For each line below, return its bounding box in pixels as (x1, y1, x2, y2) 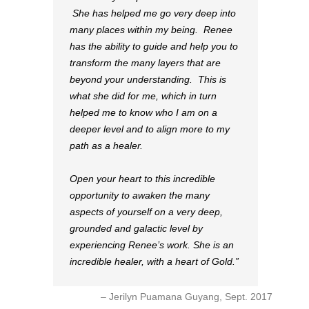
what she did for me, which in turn (70, 90, 217, 102)
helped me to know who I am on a (70, 107, 217, 119)
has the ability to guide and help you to (70, 41, 238, 52)
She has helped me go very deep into (70, 8, 236, 19)
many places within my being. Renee (70, 24, 232, 36)
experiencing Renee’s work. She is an (70, 239, 234, 251)
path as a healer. (70, 140, 143, 152)
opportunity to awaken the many (70, 190, 210, 201)
